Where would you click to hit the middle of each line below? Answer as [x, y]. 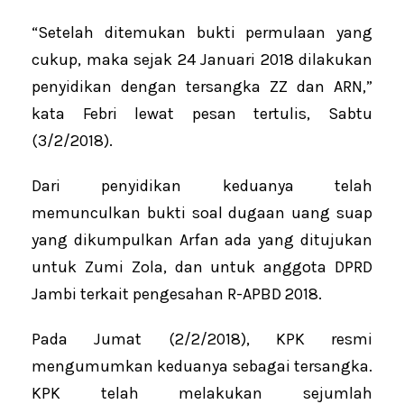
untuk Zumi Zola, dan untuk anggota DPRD [202, 266]
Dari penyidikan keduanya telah [202, 185]
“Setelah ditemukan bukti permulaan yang [202, 32]
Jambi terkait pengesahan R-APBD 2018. [177, 294]
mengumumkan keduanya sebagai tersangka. [202, 366]
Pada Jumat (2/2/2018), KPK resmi [202, 339]
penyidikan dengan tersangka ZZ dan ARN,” [202, 86]
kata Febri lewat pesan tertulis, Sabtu [202, 113]
